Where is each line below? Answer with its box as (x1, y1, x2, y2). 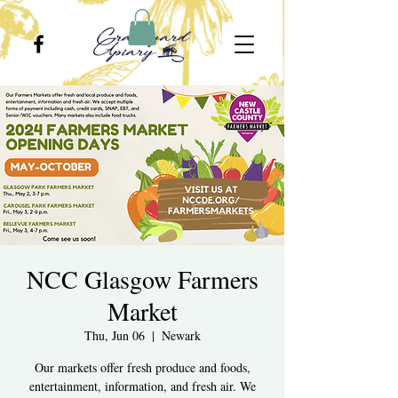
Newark (161, 326, 201, 344)
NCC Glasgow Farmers (26, 261, 259, 296)
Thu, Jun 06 (84, 326, 145, 344)
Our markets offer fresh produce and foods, (34, 358, 251, 376)
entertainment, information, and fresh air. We (28, 377, 256, 394)
